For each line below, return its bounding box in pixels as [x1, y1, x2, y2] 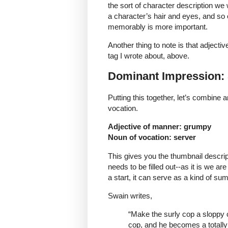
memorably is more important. [108, 22, 208, 31]
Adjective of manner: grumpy [108, 122, 211, 131]
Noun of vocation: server [108, 133, 196, 142]
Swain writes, [108, 191, 152, 200]
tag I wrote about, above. [108, 51, 189, 60]
